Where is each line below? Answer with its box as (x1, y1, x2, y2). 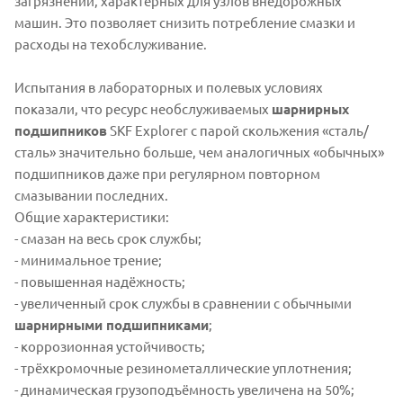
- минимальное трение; (14, 251, 162, 269)
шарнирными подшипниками (14, 316, 209, 335)
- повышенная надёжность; (14, 273, 185, 291)
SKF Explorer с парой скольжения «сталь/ (107, 121, 369, 139)
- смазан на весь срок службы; (14, 229, 201, 247)
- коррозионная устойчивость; (14, 337, 205, 355)
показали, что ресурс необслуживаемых (14, 100, 272, 118)
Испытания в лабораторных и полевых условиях (14, 78, 323, 96)
